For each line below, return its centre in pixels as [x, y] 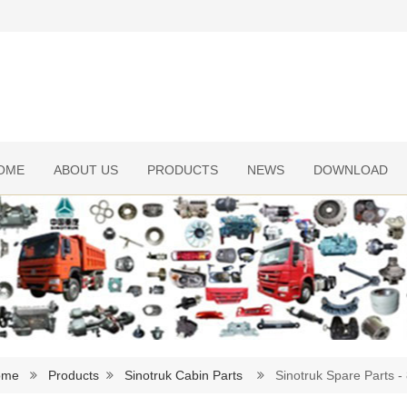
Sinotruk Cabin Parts [184, 375]
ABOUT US [86, 170]
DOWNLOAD [351, 170]
